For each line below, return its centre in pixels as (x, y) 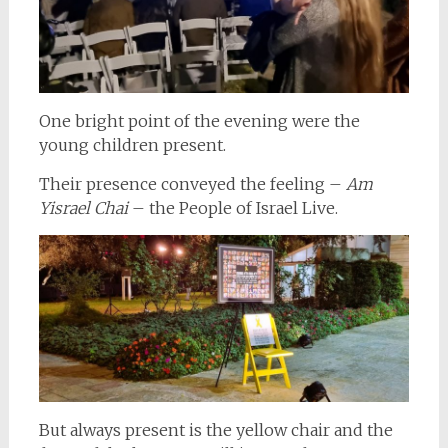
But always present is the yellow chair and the (215, 429)
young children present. (132, 145)
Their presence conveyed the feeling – (192, 184)
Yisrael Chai (85, 208)
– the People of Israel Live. (234, 208)
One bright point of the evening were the (199, 121)
